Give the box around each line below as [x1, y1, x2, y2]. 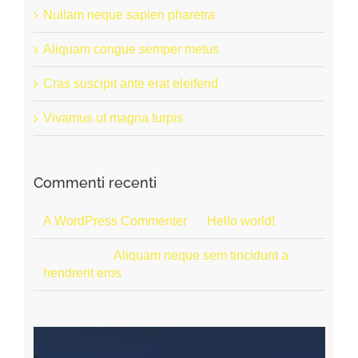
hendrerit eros [42, 265, 121, 280]
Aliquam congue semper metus [42, 42, 219, 56]
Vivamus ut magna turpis [42, 110, 183, 125]
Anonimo [42, 248, 94, 262]
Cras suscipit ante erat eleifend [42, 76, 218, 90]
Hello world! [206, 213, 275, 228]
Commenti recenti [33, 173, 157, 191]
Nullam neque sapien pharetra [42, 7, 215, 22]
